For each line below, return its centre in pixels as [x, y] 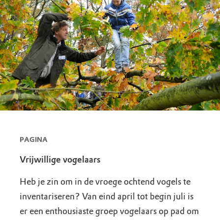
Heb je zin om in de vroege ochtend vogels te [105, 181]
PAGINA [34, 139]
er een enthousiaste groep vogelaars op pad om [109, 211]
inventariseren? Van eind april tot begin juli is [107, 196]
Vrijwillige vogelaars [60, 159]
